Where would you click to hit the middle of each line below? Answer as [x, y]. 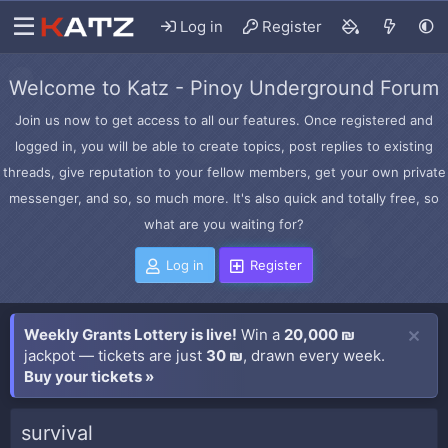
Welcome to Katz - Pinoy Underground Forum [224, 88]
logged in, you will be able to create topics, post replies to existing [224, 146]
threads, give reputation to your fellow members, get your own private [224, 172]
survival [57, 433]
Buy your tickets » [89, 376]
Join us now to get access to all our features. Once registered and [224, 120]
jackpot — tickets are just [115, 355]
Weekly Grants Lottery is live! [130, 334]
